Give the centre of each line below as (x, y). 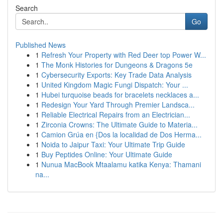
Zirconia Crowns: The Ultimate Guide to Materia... (119, 124)
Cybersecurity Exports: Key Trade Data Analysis (116, 75)
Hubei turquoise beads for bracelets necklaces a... (120, 95)
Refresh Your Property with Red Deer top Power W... (124, 55)
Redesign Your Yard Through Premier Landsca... (118, 105)
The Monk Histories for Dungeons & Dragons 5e (117, 65)
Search (27, 8)
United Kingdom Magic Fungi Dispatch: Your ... (115, 85)
